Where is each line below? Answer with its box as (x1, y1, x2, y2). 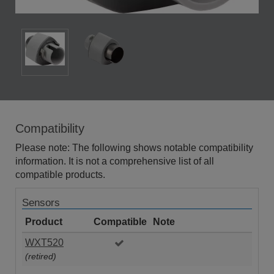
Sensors (22, 196, 60, 209)
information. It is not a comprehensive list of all (15, 155, 214, 166)
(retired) (25, 251, 56, 261)
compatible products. (15, 169, 105, 180)
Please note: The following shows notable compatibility (15, 142, 253, 153)
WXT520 (25, 237, 64, 248)
